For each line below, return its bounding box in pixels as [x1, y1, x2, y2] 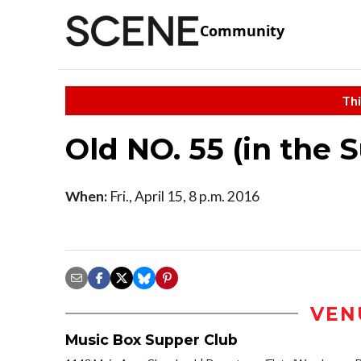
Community [200, 21, 284, 41]
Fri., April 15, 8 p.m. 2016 [107, 187, 259, 205]
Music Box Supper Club [65, 330, 238, 348]
